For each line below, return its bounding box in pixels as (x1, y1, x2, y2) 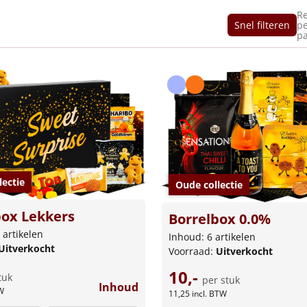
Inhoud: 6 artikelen (169, 230, 256, 244)
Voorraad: (169, 245, 216, 258)
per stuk (202, 273, 240, 287)
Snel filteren (234, 19, 290, 32)
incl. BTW (192, 288, 227, 300)
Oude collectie (175, 178, 243, 192)
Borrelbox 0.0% (169, 210, 271, 229)
